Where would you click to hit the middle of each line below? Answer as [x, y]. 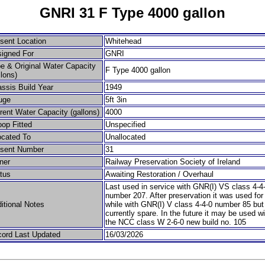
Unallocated [125, 137]
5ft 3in [116, 99]
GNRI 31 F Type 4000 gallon [132, 13]
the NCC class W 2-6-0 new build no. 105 [176, 222]
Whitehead [123, 41]
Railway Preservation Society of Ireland [173, 161]
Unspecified [125, 124]
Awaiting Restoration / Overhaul [159, 174]
